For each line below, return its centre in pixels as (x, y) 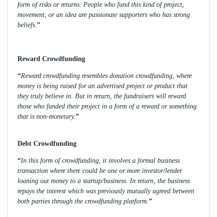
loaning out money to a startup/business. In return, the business (104, 181)
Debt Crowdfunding (47, 144)
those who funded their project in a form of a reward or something (107, 107)
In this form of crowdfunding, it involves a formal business (100, 161)
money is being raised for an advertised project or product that (102, 86)
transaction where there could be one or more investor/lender (100, 171)
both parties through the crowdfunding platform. (83, 201)
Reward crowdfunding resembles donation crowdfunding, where (106, 76)
